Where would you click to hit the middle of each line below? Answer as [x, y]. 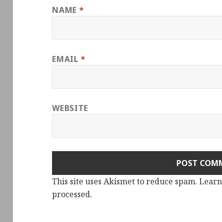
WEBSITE [70, 108]
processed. [72, 194]
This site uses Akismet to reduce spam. [126, 182]
